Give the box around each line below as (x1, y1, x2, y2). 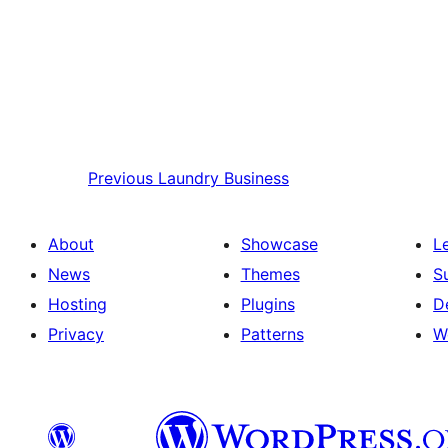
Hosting (48, 294, 107, 315)
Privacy (48, 324, 104, 345)
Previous (88, 168, 153, 189)
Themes (240, 264, 300, 285)
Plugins (240, 294, 295, 315)
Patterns (240, 324, 304, 345)
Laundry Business (158, 168, 289, 189)
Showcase (240, 234, 318, 255)
